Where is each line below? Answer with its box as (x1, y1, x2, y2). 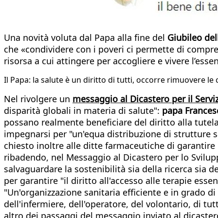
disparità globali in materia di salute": (4, 104, 162, 116)
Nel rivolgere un (4, 92, 73, 105)
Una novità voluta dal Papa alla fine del (4, 31, 167, 43)
